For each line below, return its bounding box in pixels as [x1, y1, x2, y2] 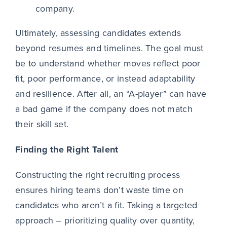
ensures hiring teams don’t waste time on [15, 183, 183, 197]
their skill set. [15, 118, 71, 131]
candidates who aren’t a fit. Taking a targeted [15, 199, 198, 212]
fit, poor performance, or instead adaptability [15, 72, 196, 86]
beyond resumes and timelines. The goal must [15, 42, 204, 55]
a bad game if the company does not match [15, 102, 193, 116]
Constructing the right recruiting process [15, 168, 180, 182]
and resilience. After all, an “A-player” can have [15, 87, 207, 101]
